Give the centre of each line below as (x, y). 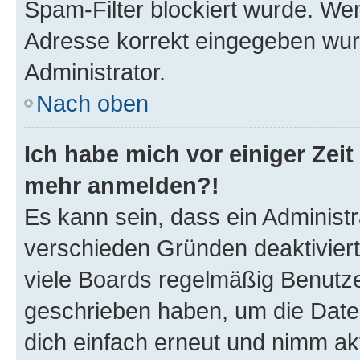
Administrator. (95, 72)
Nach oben (92, 103)
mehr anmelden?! (122, 185)
